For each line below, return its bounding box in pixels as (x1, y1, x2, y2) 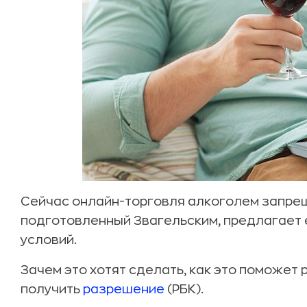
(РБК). (164, 283, 204, 295)
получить (21, 283, 83, 295)
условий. (21, 234, 77, 246)
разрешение (83, 283, 164, 295)
